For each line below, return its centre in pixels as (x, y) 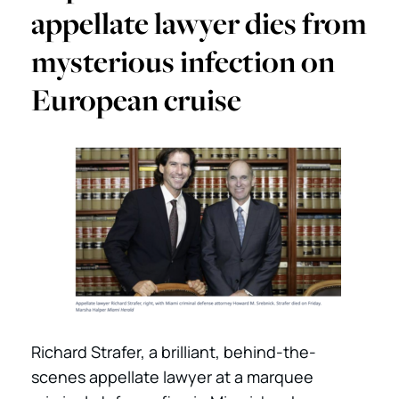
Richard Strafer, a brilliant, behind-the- (174, 352)
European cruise (136, 100)
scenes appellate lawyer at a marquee (172, 377)
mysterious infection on (183, 61)
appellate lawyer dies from (199, 23)
